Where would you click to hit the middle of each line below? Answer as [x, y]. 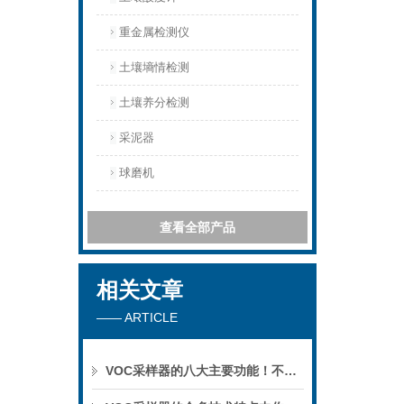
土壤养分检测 [154, 102]
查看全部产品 [197, 227]
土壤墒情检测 [154, 67]
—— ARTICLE [137, 317]
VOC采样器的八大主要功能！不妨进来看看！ [290, 371]
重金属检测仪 [154, 32]
